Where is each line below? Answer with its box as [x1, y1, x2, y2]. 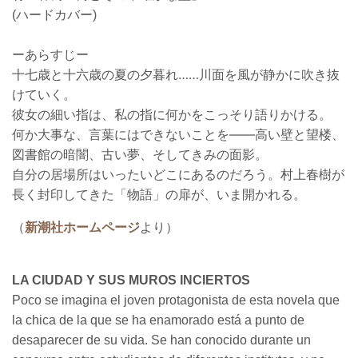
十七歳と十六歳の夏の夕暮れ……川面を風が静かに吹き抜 [12, 66, 340, 82]
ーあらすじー [12, 48, 89, 62]
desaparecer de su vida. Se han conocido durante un [12, 333, 311, 347]
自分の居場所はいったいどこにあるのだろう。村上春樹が [12, 166, 344, 182]
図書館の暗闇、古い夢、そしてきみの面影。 [12, 146, 268, 162]
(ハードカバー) [12, 8, 97, 22]
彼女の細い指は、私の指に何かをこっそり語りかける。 [12, 106, 332, 122]
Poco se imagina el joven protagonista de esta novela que [12, 293, 340, 307]
